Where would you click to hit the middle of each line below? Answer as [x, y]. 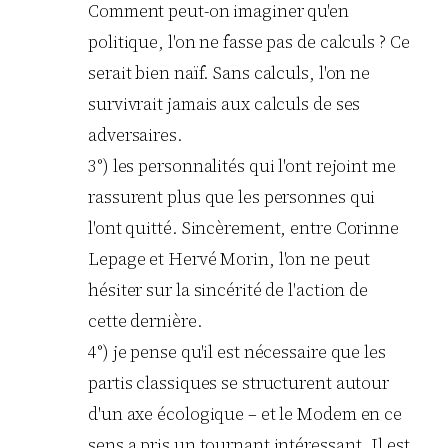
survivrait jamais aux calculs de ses [224, 104]
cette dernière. [145, 321]
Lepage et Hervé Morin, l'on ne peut [229, 259]
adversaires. [135, 135]
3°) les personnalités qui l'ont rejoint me [242, 166]
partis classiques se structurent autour [239, 383]
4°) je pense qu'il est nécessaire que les [237, 352]
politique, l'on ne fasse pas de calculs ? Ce [249, 42]
